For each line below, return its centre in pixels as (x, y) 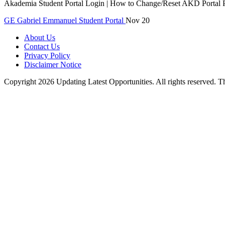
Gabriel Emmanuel (47, 20)
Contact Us (42, 46)
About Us (40, 37)
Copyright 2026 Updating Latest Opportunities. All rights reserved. (111, 81)
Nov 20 (138, 20)
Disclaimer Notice (53, 64)
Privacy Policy (47, 55)
